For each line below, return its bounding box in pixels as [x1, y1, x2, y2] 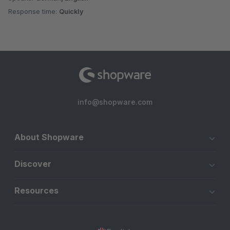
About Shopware [14, 132, 84, 143]
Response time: [8, 7, 59, 16]
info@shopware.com [78, 98, 152, 107]
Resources [14, 185, 59, 196]
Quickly [59, 7, 84, 16]
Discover [14, 159, 51, 169]
